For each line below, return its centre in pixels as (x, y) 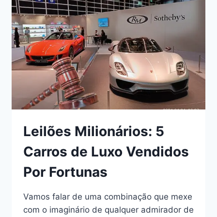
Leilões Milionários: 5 (94, 131)
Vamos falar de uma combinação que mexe (108, 196)
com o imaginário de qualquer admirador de (108, 209)
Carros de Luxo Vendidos (106, 151)
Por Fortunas (65, 172)
